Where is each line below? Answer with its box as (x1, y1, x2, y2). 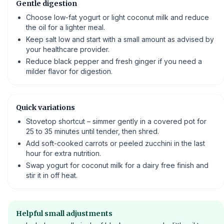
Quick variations (16, 103, 75, 112)
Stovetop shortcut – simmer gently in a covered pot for (26, 117, 206, 125)
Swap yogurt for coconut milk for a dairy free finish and (26, 161, 208, 169)
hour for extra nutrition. (26, 149, 101, 157)
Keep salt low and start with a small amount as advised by (26, 35, 214, 43)
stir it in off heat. (26, 171, 77, 179)
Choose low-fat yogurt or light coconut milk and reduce (26, 13, 209, 21)
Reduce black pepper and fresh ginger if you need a (26, 57, 202, 65)
